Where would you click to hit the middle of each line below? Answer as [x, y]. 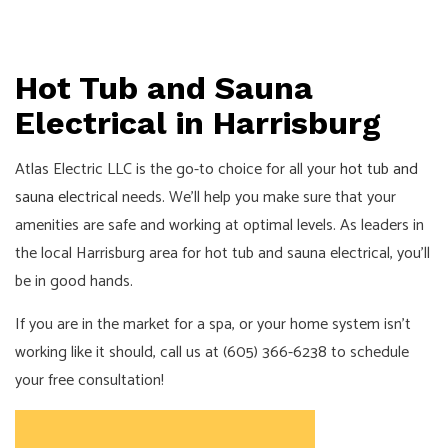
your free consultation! [89, 381]
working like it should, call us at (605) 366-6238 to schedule [212, 353]
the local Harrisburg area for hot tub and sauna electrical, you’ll [222, 254]
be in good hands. [74, 282]
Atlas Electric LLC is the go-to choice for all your [177, 170]
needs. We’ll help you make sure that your [257, 198]
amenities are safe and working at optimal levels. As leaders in [219, 226]
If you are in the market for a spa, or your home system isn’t [213, 325]
